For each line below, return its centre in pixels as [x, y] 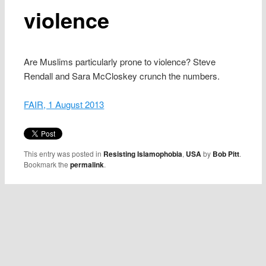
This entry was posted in [64, 153]
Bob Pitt [226, 153]
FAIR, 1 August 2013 [64, 104]
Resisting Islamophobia [143, 153]
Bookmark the [47, 164]
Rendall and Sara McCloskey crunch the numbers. [122, 75]
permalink [87, 164]
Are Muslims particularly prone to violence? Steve [120, 61]
